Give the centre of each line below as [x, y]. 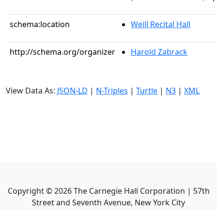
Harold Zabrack [159, 52]
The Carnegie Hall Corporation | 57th [140, 191]
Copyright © [31, 191]
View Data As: [31, 91]
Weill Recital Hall [161, 24]
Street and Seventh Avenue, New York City [108, 202]
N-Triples [112, 91]
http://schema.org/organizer [62, 52]
